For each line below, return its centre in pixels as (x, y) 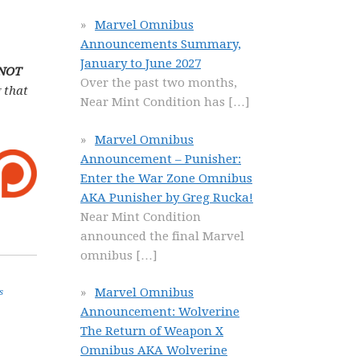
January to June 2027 (141, 63)
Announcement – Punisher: (161, 159)
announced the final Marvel (162, 236)
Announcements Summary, (161, 44)
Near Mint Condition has (154, 102)
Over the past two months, (159, 83)
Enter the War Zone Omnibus (166, 178)
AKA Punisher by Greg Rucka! (167, 197)
